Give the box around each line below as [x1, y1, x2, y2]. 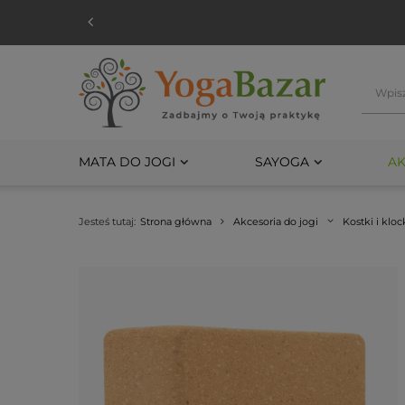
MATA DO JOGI [79, 153, 175, 170]
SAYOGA [254, 153, 309, 170]
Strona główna [140, 215, 212, 228]
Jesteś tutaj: [79, 215, 136, 228]
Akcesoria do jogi [233, 215, 318, 228]
